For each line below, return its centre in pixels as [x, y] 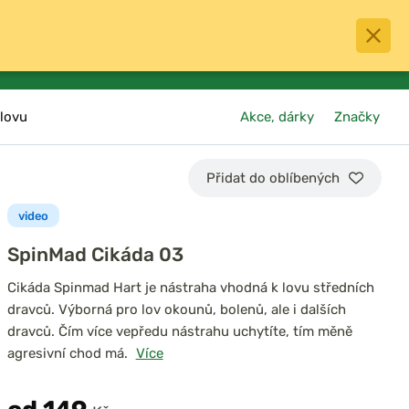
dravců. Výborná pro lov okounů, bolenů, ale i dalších [176, 309]
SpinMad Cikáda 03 [95, 254]
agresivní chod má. [67, 353]
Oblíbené [225, 57]
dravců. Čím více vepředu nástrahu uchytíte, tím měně [179, 331]
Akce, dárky [278, 117]
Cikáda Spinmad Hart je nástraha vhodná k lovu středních [190, 288]
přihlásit [299, 57]
